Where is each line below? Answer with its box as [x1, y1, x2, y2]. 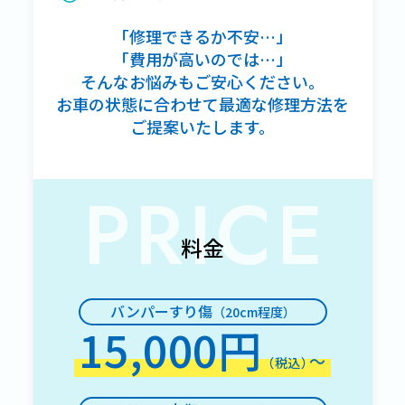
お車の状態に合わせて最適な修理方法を [56, 92, 349, 116]
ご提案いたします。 [130, 115, 275, 138]
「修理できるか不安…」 [113, 24, 292, 48]
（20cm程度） [212, 303, 296, 321]
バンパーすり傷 [109, 300, 212, 322]
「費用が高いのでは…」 [113, 47, 292, 71]
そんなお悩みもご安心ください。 [80, 70, 325, 93]
